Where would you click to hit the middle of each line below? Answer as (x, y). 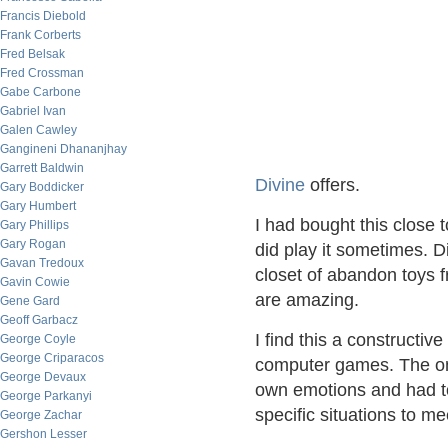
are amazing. (307, 300)
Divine (280, 185)
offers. (332, 185)
